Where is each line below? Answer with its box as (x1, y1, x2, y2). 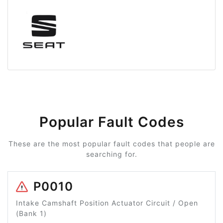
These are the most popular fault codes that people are (8, 139, 215, 148)
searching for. (86, 150, 137, 159)
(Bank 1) (16, 209, 47, 218)
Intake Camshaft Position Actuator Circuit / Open (16, 199, 198, 208)
